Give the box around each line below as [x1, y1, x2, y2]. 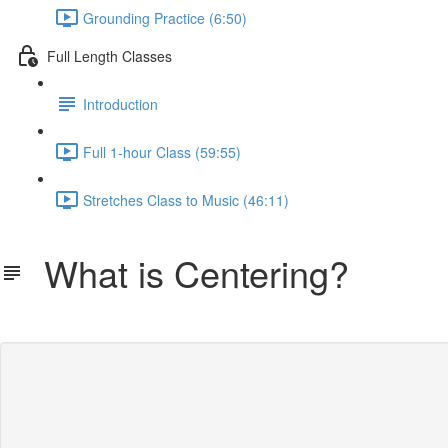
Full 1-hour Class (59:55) [83, 141, 241, 162]
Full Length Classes [47, 45, 172, 66]
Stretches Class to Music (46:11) [83, 189, 289, 210]
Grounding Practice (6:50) [83, 7, 247, 28]
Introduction [83, 93, 158, 114]
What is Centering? [24, 247, 349, 298]
